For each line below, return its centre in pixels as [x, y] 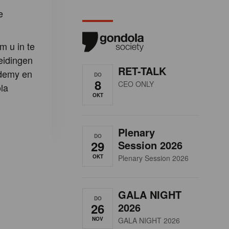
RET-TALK [142, 71]
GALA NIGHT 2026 [149, 220]
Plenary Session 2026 [153, 158]
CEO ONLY [136, 84]
